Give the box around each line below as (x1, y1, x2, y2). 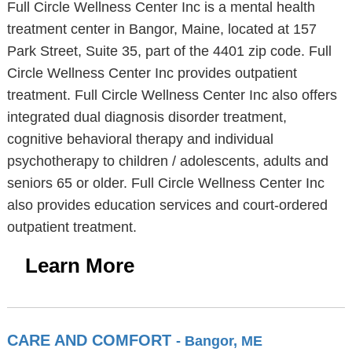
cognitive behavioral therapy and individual (6, 131, 273, 147)
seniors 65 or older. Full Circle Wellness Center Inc (6, 175, 324, 191)
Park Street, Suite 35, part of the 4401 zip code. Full (6, 43, 332, 59)
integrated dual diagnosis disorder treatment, (6, 109, 287, 125)
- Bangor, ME (175, 333, 262, 349)
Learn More (24, 254, 134, 277)
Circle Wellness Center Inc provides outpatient (6, 65, 297, 81)
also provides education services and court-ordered (6, 197, 328, 213)
